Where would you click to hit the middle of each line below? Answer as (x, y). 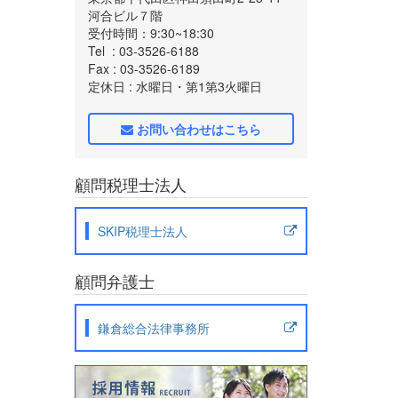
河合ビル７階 (125, 15)
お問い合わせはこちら (197, 128)
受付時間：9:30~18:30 (151, 32)
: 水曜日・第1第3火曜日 (193, 86)
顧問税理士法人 (130, 183)
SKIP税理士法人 (142, 231)
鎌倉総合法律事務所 (153, 327)
